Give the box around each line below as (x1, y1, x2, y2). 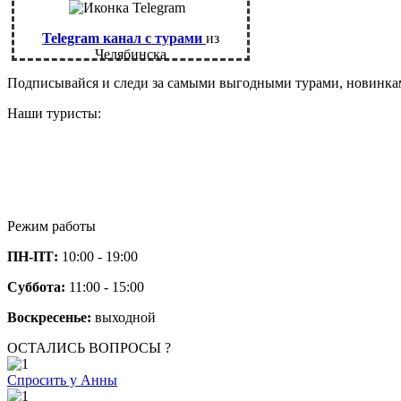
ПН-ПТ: (7, 248, 58, 264)
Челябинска (95, 46, 166, 62)
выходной (91, 309, 156, 325)
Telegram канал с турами (42, 30, 206, 46)
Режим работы (7, 218, 96, 234)
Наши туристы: (7, 105, 101, 121)
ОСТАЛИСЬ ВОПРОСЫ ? (7, 339, 171, 355)
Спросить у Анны (7, 371, 117, 388)
